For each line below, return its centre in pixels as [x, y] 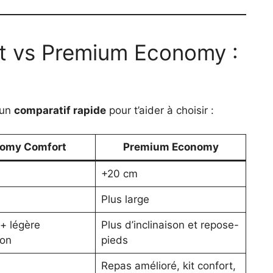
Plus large [125, 199]
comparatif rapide [60, 111]
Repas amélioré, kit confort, [168, 265]
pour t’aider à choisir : [160, 111]
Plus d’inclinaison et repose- [170, 225]
